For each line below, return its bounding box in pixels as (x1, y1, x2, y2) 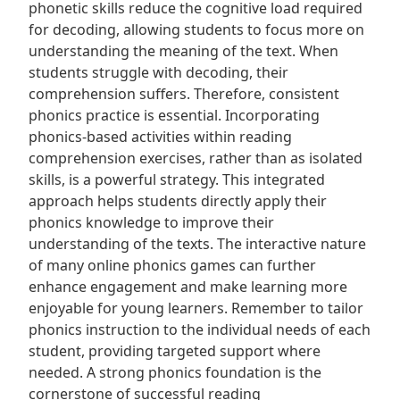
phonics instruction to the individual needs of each (29, 320, 371, 339)
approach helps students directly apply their (29, 191, 327, 211)
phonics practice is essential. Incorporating (29, 105, 320, 125)
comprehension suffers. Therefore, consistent (29, 84, 339, 104)
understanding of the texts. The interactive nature (29, 234, 366, 254)
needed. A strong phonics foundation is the (29, 362, 321, 382)
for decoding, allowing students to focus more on (29, 20, 364, 39)
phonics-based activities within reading (29, 127, 292, 146)
